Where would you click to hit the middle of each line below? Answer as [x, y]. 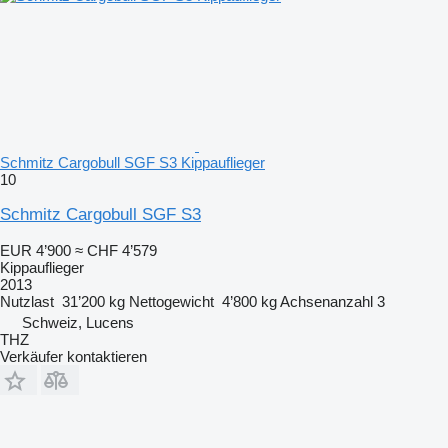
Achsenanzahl [326, 301]
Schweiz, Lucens [78, 322]
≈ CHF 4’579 [116, 250]
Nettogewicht [171, 301]
